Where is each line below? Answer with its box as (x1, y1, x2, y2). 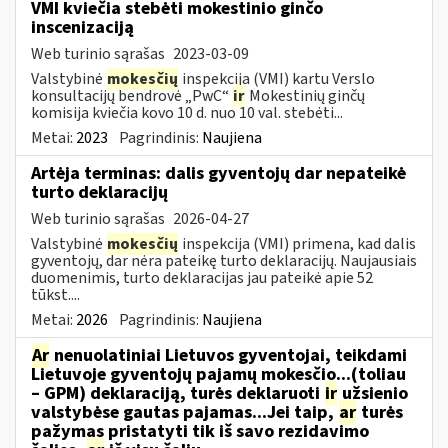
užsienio (338, 380, 408, 406)
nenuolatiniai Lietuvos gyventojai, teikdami (50, 342, 407, 368)
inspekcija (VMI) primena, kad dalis (179, 232, 416, 255)
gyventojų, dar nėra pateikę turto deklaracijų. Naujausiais (31, 249, 417, 272)
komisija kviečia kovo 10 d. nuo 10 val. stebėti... (31, 101, 343, 124)
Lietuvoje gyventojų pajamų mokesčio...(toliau (31, 361, 406, 387)
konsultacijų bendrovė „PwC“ (31, 84, 232, 107)
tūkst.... (31, 283, 80, 306)
